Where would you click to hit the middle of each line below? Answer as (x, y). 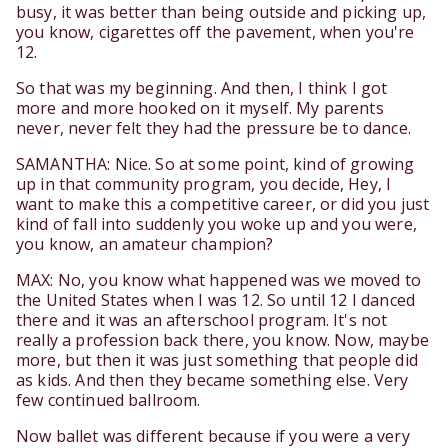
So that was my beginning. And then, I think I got (202, 88)
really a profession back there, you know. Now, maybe (222, 340)
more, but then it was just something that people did (217, 360)
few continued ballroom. (108, 400)
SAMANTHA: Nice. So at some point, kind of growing (215, 164)
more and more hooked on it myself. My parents (200, 108)
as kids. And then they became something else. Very (212, 380)
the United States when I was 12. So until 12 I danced (215, 300)
